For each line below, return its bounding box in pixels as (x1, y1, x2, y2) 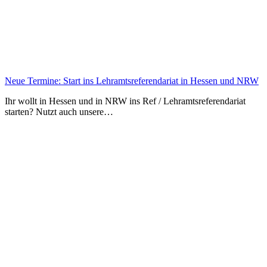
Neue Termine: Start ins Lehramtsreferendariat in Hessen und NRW (5, 76, 259, 86)
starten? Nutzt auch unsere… (5, 107, 113, 117)
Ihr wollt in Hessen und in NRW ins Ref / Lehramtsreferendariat (5, 96, 246, 107)
